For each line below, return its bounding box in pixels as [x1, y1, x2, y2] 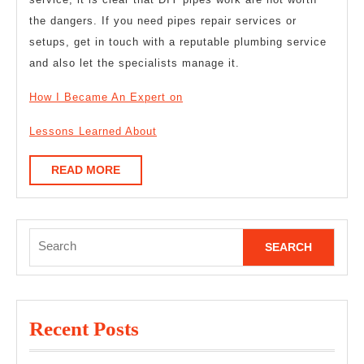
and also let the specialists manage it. [29, 56, 240, 69]
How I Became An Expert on [29, 90, 183, 103]
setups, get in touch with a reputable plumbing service [29, 35, 327, 48]
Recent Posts [29, 318, 139, 340]
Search [29, 230, 67, 245]
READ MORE [51, 162, 120, 176]
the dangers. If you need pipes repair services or [29, 14, 297, 27]
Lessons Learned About [29, 124, 157, 137]
